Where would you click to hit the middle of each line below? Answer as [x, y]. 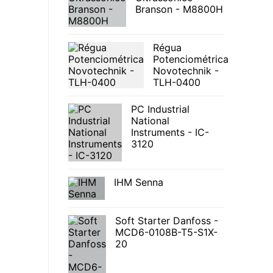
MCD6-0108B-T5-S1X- [166, 232]
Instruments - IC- [170, 133]
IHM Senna [139, 183]
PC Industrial [160, 109]
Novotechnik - [186, 71]
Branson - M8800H [179, 9]
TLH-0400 [177, 83]
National [150, 121]
